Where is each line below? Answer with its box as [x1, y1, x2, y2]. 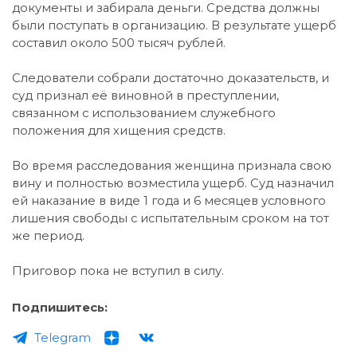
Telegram [34, 330, 91, 345]
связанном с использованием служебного [12, 105, 276, 120]
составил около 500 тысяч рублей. [12, 35, 226, 50]
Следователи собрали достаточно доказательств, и [12, 70, 329, 85]
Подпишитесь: [12, 300, 108, 315]
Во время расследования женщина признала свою [12, 158, 331, 173]
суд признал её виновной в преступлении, [12, 88, 279, 103]
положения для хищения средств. [12, 123, 226, 138]
